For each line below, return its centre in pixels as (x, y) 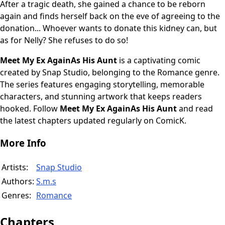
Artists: (15, 167)
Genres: (16, 195)
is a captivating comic (159, 61)
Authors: (18, 181)
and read (195, 109)
